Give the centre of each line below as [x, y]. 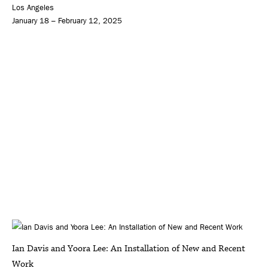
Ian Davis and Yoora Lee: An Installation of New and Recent [129, 248]
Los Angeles [33, 7]
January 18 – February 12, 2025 [67, 20]
